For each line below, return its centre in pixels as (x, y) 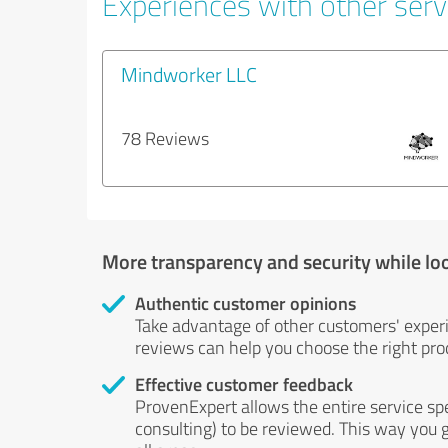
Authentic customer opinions (245, 303)
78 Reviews (165, 138)
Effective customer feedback (244, 384)
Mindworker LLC (189, 74)
